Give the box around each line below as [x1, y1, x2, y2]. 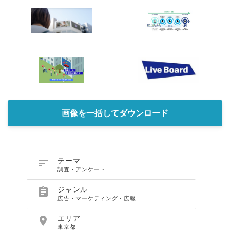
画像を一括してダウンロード [62, 108, 168, 118]
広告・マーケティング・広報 [57, 195, 136, 202]
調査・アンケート [57, 166, 106, 173]
